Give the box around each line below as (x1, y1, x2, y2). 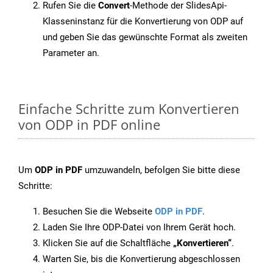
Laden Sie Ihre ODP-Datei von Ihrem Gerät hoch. (43, 222, 236, 233)
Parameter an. (43, 48, 99, 59)
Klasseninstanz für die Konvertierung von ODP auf (43, 16, 243, 27)
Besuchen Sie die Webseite (43, 206, 155, 218)
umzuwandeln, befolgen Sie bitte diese (82, 165, 240, 176)
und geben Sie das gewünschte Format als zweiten (43, 32, 247, 43)
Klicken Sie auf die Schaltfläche (43, 238, 173, 249)
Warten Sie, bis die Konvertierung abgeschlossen (43, 253, 240, 265)
